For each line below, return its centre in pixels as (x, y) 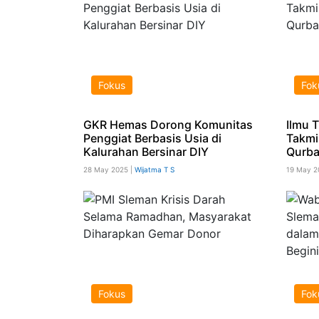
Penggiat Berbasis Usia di (152, 138)
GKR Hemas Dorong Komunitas (168, 124)
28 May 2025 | (109, 169)
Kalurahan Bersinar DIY (146, 151)
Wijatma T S (155, 169)
